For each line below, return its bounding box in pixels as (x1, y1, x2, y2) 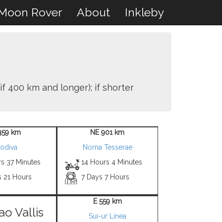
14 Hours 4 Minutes (81, 158, 143, 166)
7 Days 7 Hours (81, 173, 130, 181)
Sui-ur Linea (88, 212, 126, 220)
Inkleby (125, 5, 164, 19)
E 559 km (93, 197, 122, 205)
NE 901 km (90, 128, 124, 136)
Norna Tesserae (82, 143, 132, 151)
